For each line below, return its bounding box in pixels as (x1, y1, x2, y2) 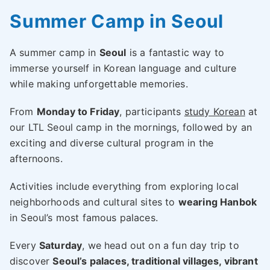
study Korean (184, 105, 245, 118)
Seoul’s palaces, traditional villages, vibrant (52, 254, 258, 267)
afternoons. (10, 152, 63, 165)
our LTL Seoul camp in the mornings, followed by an (10, 121, 253, 133)
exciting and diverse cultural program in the (10, 136, 214, 149)
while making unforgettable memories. (10, 77, 188, 90)
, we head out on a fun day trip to (82, 239, 239, 251)
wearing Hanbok (178, 195, 257, 208)
